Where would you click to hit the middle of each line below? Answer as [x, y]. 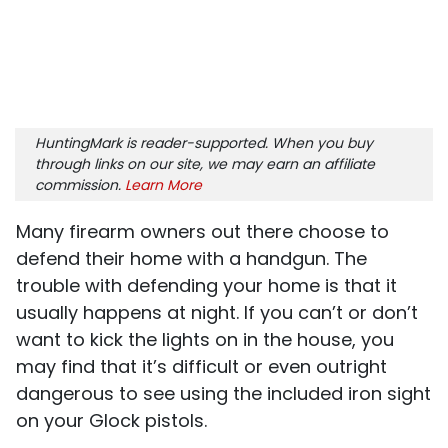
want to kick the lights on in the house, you [205, 339]
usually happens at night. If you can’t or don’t [217, 312]
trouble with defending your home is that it [206, 285]
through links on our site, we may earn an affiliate [205, 163]
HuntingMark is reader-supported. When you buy [204, 142]
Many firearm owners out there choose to [202, 231]
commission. [80, 184]
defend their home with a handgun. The [191, 258]
